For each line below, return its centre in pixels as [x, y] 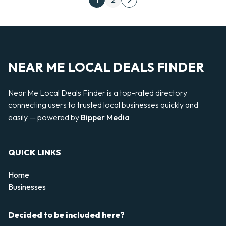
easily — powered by [44, 117]
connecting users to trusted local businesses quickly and [103, 105]
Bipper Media [105, 117]
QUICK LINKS [35, 153]
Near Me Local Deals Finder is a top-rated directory [98, 93]
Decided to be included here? [66, 215]
